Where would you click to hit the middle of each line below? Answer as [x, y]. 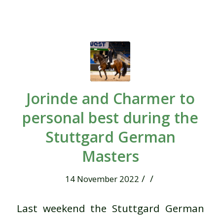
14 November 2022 [102, 179]
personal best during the [110, 117]
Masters [110, 156]
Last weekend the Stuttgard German [110, 208]
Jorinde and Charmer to [110, 98]
